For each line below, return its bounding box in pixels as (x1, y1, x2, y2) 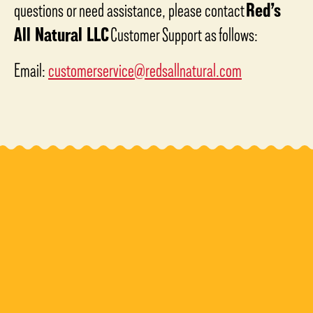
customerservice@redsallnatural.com (48, 59, 242, 80)
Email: (14, 59, 48, 80)
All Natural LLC (14, 24, 109, 45)
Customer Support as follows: (109, 24, 258, 45)
